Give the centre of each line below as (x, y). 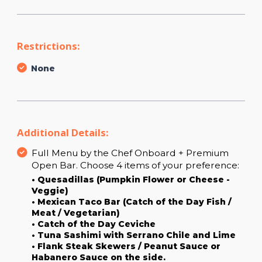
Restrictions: (49, 46)
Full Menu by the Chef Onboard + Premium (130, 153)
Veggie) (50, 190)
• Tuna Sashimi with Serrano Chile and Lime (134, 235)
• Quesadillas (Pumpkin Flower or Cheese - (131, 179)
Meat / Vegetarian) (76, 213)
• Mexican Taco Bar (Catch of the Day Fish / (132, 201)
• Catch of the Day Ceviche (94, 224)
